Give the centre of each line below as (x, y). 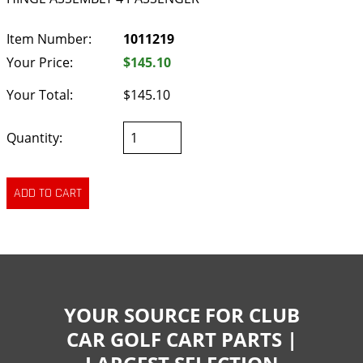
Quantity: (34, 138)
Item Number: (49, 38)
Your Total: (40, 95)
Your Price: (40, 62)
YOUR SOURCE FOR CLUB (181, 314)
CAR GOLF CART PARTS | (181, 339)
